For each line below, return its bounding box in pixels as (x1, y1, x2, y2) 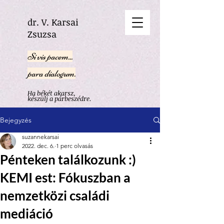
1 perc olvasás (56, 142, 93, 149)
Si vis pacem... (27, 50, 72, 62)
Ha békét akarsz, (27, 88, 75, 97)
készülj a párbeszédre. (27, 94, 91, 103)
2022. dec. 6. (22, 142, 54, 149)
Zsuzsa (27, 28, 56, 40)
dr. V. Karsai (27, 16, 78, 28)
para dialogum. (27, 67, 75, 79)
